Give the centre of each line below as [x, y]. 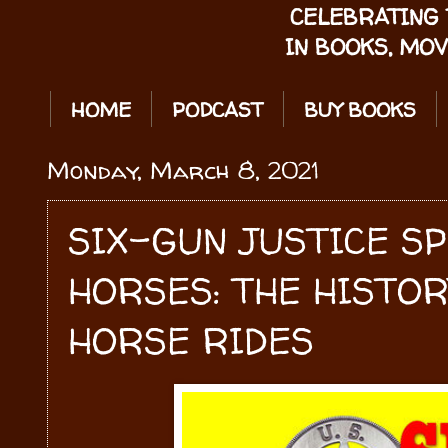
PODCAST [217, 109]
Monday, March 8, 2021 [183, 170]
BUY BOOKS [360, 109]
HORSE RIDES [191, 340]
